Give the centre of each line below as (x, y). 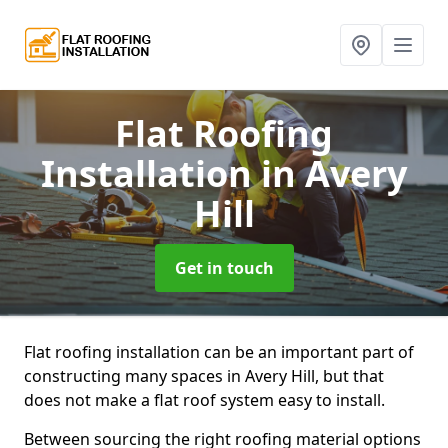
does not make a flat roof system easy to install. (204, 400)
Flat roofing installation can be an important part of (219, 352)
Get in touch (224, 268)
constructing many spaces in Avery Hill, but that (204, 376)
